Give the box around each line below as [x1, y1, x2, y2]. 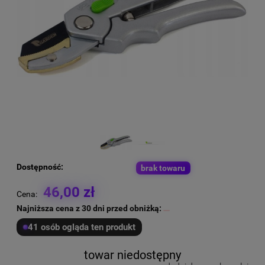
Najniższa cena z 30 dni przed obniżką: [17, 203, 163, 213]
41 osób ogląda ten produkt [28, 221, 135, 232]
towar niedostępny [84, 248, 181, 262]
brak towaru [141, 163, 186, 173]
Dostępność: [17, 162, 63, 172]
